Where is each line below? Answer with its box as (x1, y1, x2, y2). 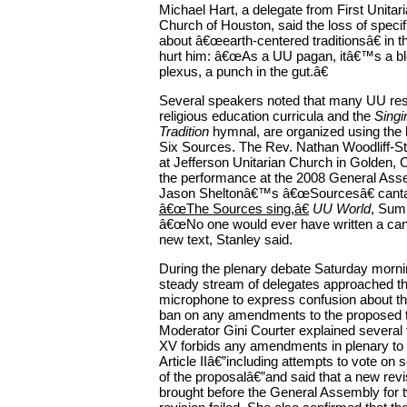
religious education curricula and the (159, 108, 374, 124)
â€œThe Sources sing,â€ (159, 201, 309, 217)
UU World (313, 201, 371, 217)
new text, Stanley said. (159, 232, 293, 248)
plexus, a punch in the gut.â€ (159, 64, 328, 80)
